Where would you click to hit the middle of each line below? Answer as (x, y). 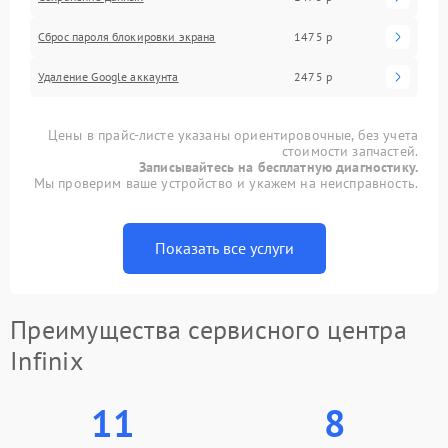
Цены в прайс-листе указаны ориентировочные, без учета (233, 134)
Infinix (46, 360)
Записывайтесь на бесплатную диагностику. (278, 166)
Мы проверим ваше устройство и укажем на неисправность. (225, 182)
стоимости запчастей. (349, 150)
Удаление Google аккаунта (108, 76)
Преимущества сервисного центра (208, 329)
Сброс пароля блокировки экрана (127, 36)
